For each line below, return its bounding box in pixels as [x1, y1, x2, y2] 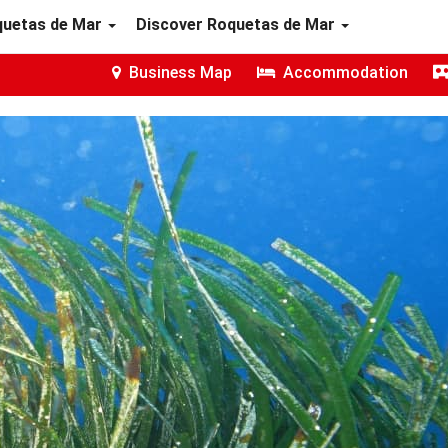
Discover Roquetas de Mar [136, 15, 339, 34]
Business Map [125, 63, 232, 82]
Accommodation [279, 63, 408, 82]
